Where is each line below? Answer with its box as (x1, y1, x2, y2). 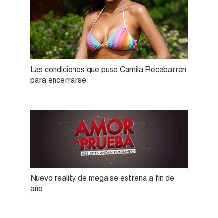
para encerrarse (30, 75, 86, 85)
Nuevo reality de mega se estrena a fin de (30, 173, 174, 183)
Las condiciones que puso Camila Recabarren (30, 65, 186, 74)
